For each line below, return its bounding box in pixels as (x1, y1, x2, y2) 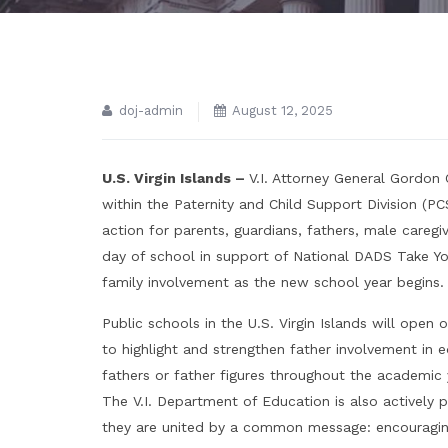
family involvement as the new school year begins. (102, 274, 444, 290)
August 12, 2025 (232, 103, 333, 118)
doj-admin (119, 103, 183, 118)
